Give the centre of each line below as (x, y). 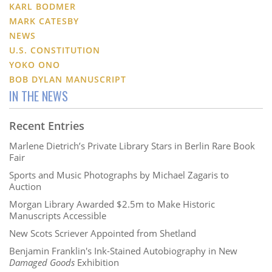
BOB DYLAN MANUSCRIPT (68, 79)
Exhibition (97, 262)
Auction (25, 186)
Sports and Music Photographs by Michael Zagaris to (119, 175)
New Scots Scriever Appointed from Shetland (103, 233)
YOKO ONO (35, 64)
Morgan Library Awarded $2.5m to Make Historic (112, 204)
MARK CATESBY (44, 21)
